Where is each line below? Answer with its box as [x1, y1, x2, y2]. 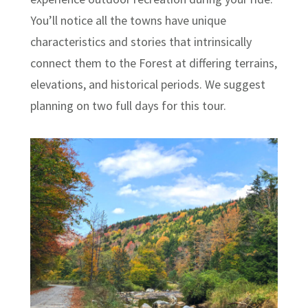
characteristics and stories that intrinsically [30, 34, 252, 50]
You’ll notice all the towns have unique [30, 12, 227, 29]
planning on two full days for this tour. [30, 98, 227, 114]
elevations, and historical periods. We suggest [30, 76, 266, 93]
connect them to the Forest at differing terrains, [30, 55, 278, 71]
